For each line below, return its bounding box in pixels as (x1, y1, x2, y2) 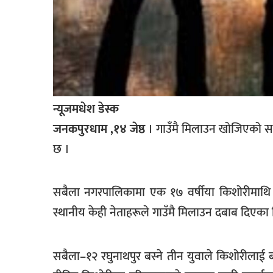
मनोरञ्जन (19, 29, 49, 46)
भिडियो (19, 85, 44, 102)
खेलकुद (19, 4, 48, 21)
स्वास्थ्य (19, 210, 46, 227)
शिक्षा (19, 160, 38, 177)
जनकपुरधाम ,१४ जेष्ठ (53, 118, 146, 140)
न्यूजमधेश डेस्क (53, 98, 119, 119)
